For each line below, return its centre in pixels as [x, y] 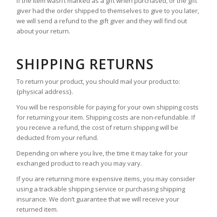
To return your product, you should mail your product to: [98, 82]
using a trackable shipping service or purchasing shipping [101, 189]
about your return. [43, 31]
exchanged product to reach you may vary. [79, 163]
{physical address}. [45, 92]
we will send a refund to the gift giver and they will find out [101, 21]
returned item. [37, 209]
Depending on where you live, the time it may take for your [102, 153]
